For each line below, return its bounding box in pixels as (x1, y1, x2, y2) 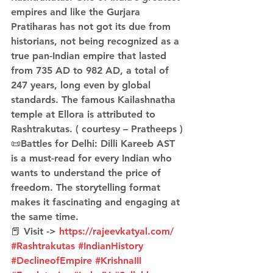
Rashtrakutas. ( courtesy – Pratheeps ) (11, 123, 183, 135)
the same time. (11, 211, 79, 222)
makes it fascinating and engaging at (11, 196, 183, 208)
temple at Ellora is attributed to (11, 108, 158, 120)
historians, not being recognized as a (11, 35, 182, 47)
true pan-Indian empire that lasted (11, 50, 169, 62)
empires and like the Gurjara (11, 6, 143, 18)
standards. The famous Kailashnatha (11, 94, 179, 105)
